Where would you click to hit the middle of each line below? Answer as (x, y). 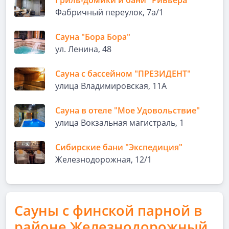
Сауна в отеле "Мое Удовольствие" (128, 110)
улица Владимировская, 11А (111, 86)
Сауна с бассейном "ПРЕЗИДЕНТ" (123, 74)
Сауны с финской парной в (108, 210)
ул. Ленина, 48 (83, 49)
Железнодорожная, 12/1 (104, 159)
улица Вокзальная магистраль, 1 (120, 123)
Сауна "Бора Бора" (93, 37)
